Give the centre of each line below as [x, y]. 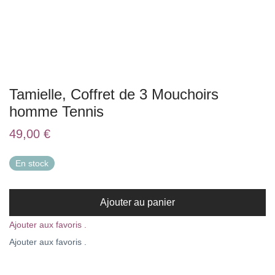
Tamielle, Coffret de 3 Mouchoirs [114, 94]
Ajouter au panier [137, 202]
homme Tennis [56, 111]
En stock [32, 163]
